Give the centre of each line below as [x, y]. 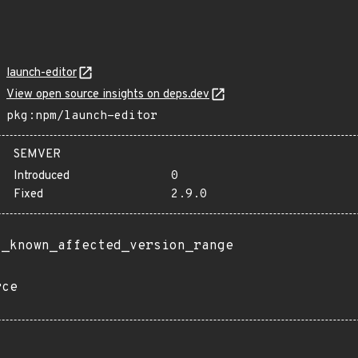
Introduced [42, 176]
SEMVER [37, 155]
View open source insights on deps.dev [108, 95]
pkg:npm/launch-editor [82, 116]
